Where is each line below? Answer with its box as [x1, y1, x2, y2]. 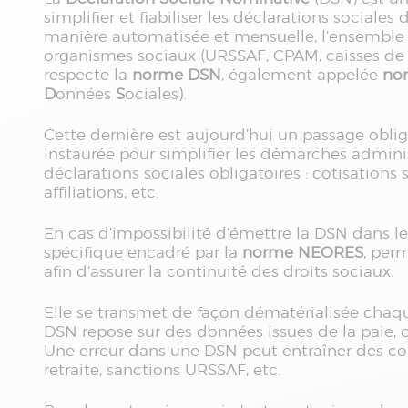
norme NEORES [242, 243, 363, 261]
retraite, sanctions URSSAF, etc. [44, 361, 280, 379]
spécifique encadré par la [44, 243, 242, 261]
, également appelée [221, 66, 382, 84]
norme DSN [132, 66, 221, 84]
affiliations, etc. [44, 183, 158, 201]
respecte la [44, 66, 132, 84]
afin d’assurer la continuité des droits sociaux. [44, 262, 393, 280]
